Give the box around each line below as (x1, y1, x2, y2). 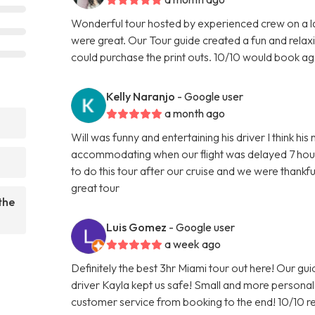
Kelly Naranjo (106, 89, 176, 103)
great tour (71, 180, 120, 195)
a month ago (165, 105, 226, 120)
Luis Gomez (106, 219, 167, 234)
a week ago (165, 236, 221, 251)
